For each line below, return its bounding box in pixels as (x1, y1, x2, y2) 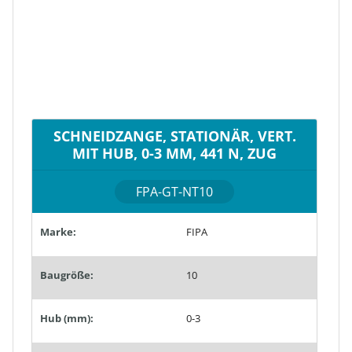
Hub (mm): (40, 310, 93, 325)
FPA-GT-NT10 (136, 182, 213, 200)
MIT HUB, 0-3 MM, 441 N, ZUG (72, 142, 277, 163)
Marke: (40, 224, 76, 239)
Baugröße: (40, 267, 93, 282)
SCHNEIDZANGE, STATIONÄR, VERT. (53, 125, 296, 145)
